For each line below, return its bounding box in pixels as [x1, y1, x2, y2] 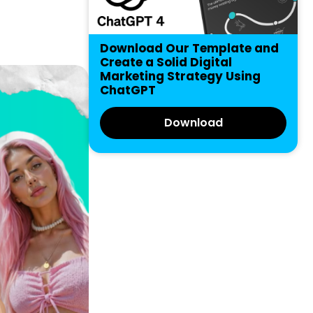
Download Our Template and [100, 40, 279, 57]
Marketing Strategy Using [100, 68, 261, 85]
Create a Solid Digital [100, 54, 232, 71]
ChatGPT [100, 82, 156, 99]
